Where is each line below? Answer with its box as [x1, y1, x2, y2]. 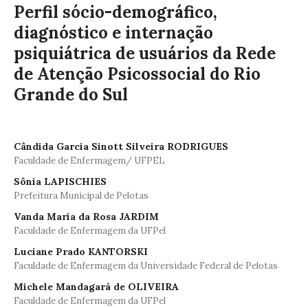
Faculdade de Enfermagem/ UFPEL [14, 154, 165, 166]
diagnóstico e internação [14, 21, 213, 43]
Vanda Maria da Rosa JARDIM [14, 210, 159, 223]
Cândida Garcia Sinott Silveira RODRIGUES [14, 140, 228, 153]
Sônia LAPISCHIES [14, 175, 107, 188]
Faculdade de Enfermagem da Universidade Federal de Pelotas [14, 259, 278, 272]
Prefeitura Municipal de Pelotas [14, 189, 148, 201]
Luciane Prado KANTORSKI [14, 245, 148, 258]
